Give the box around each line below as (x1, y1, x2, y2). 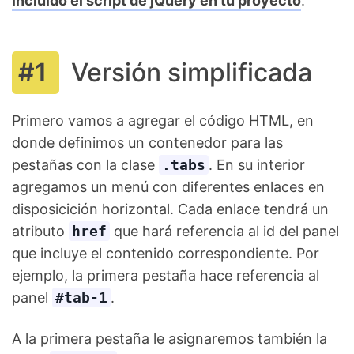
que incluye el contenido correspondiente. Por (12, 245, 319, 262)
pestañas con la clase (12, 156, 159, 173)
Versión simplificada (71, 57, 312, 88)
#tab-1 (55, 289, 107, 306)
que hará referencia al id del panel (110, 223, 339, 239)
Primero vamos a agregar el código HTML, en (12, 112, 314, 129)
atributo (12, 223, 69, 239)
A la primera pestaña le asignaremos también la (12, 330, 327, 347)
